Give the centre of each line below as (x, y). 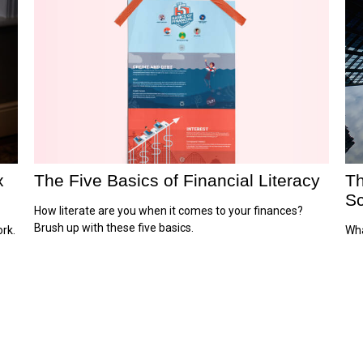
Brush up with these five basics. (114, 227)
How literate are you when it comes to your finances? (169, 210)
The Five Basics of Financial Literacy (177, 180)
